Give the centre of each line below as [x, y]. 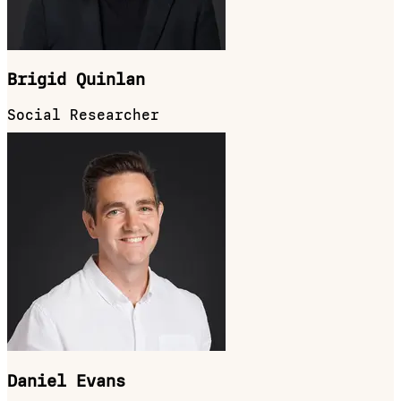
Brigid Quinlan [76, 80]
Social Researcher [83, 115]
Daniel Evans [66, 381]
